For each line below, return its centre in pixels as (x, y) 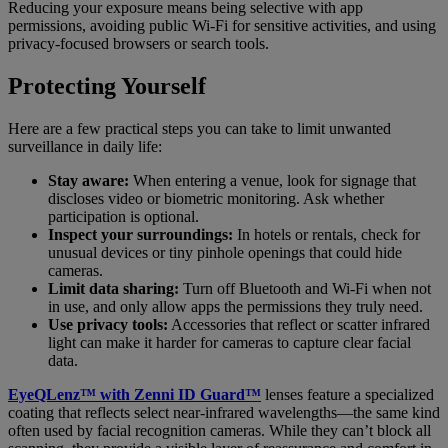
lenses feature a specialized (347, 395)
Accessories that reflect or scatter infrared (299, 325)
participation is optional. (123, 217)
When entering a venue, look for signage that (272, 181)
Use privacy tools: (108, 325)
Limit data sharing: (113, 289)
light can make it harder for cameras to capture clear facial (229, 343)
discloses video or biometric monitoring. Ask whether (216, 199)
